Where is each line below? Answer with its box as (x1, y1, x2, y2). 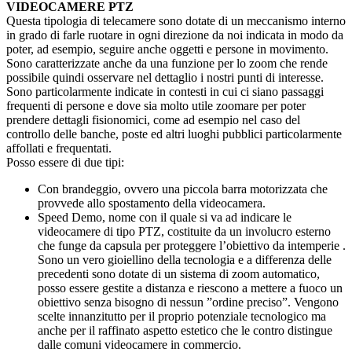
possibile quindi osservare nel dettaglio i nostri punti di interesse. (6, 71, 324, 85)
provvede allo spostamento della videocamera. (38, 196, 266, 211)
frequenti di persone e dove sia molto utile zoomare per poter (6, 99, 306, 113)
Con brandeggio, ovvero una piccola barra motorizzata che (38, 182, 328, 196)
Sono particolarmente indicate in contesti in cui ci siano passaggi (6, 85, 324, 99)
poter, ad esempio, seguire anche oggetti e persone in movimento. (6, 42, 328, 57)
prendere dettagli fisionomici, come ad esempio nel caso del (6, 113, 300, 127)
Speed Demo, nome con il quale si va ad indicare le (38, 211, 291, 225)
